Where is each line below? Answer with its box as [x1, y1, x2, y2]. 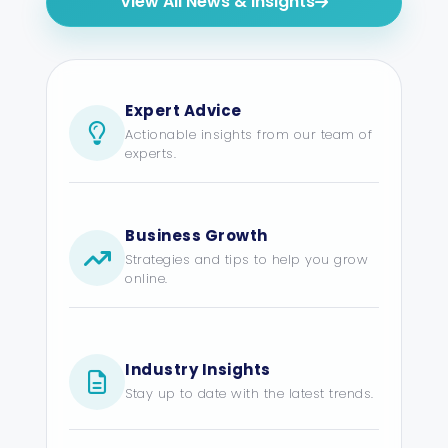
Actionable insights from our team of [125, 125, 373, 145]
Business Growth [125, 225, 268, 247]
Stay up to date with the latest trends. [125, 384, 374, 404]
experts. [125, 144, 177, 164]
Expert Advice [125, 100, 242, 122]
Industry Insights [125, 359, 271, 381]
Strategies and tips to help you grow [125, 250, 369, 270]
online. [125, 269, 168, 289]
